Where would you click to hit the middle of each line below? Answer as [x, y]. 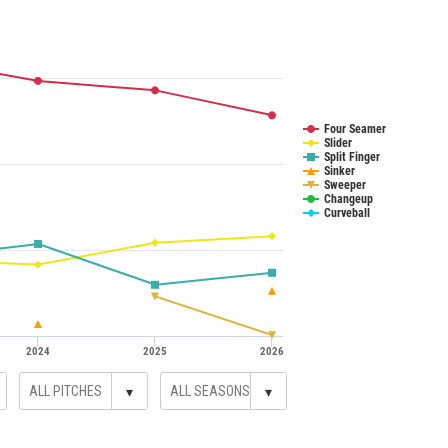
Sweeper [345, 185]
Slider [338, 143]
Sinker [339, 171]
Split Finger [352, 157]
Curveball [347, 213]
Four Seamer [355, 129]
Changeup [348, 199]
